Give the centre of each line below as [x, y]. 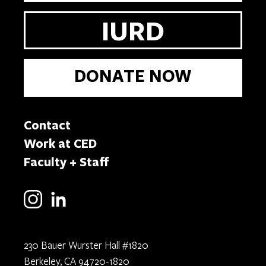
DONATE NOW [133, 76]
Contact [47, 125]
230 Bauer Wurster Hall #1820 [86, 245]
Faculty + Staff [66, 162]
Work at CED [60, 143]
